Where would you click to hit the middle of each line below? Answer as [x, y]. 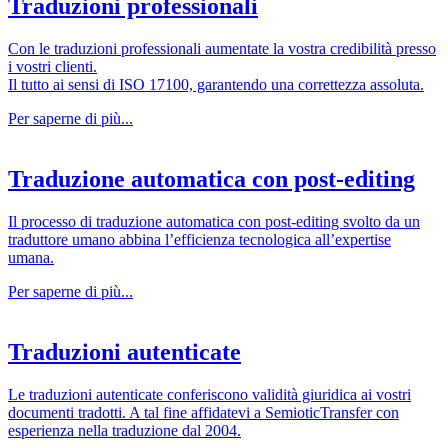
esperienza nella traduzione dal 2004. [124, 430]
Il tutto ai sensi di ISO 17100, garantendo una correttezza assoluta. [216, 85]
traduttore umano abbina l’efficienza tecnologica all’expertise [199, 240]
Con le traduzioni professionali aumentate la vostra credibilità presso [222, 49]
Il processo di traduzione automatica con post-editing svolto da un [214, 222]
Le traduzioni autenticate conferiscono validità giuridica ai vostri [209, 394]
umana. [31, 258]
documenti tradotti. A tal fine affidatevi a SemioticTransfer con [203, 412]
